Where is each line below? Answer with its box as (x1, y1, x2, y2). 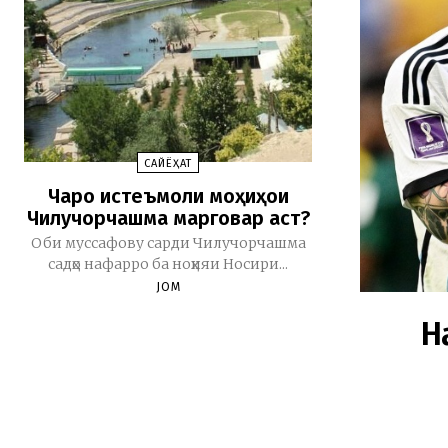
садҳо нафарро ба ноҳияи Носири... (48, 255, 288, 274)
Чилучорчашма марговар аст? (26, 206, 310, 231)
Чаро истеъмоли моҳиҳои (47, 184, 289, 209)
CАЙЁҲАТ (144, 157, 192, 171)
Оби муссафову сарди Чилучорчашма (30, 234, 306, 253)
